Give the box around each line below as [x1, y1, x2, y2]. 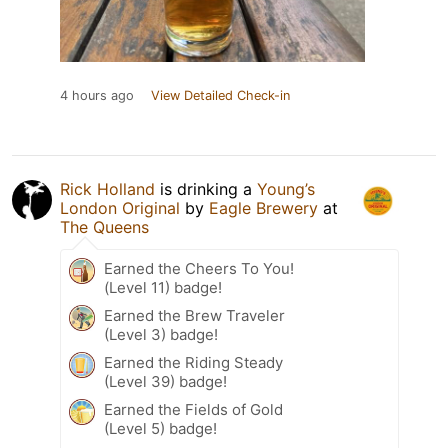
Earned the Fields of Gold [104, 399, 283, 419]
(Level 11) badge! [104, 277, 222, 297]
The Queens [60, 216, 149, 237]
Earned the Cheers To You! [104, 258, 294, 278]
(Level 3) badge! [104, 324, 218, 344]
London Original [60, 197, 180, 218]
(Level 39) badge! [104, 371, 227, 391]
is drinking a [155, 178, 257, 199]
